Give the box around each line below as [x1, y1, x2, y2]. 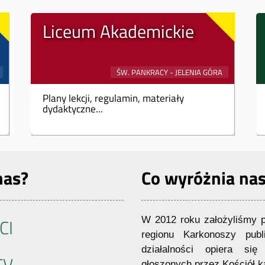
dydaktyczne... [43, 101, 103, 117]
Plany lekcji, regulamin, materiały [43, 90, 184, 106]
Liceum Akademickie [43, 18, 194, 45]
